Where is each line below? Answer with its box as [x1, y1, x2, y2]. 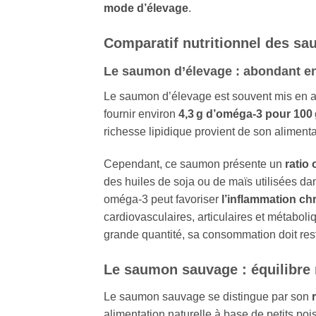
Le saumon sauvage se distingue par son [104, 290, 312, 303]
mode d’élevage [104, 2, 188, 15]
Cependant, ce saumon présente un [104, 157, 285, 170]
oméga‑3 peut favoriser [104, 193, 221, 205]
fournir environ [104, 107, 178, 120]
